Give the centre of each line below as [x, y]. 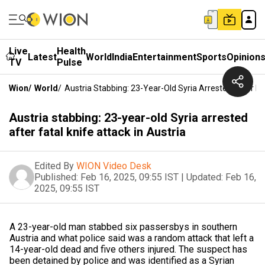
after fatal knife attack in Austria [97, 132]
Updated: [205, 177]
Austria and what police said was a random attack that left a [132, 238]
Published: [56, 177]
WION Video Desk [114, 166]
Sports [211, 57]
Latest [42, 57]
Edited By [54, 166]
